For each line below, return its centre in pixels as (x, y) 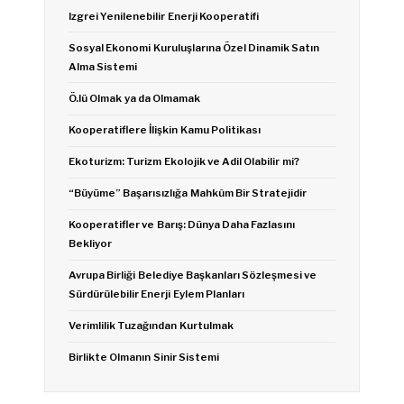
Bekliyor (91, 244)
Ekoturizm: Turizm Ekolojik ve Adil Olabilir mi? (184, 162)
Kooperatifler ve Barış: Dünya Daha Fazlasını (182, 225)
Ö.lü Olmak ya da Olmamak (135, 98)
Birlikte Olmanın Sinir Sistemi (144, 358)
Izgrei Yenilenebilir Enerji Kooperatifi (164, 16)
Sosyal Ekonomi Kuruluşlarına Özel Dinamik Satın (194, 47)
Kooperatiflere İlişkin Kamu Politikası (165, 130)
